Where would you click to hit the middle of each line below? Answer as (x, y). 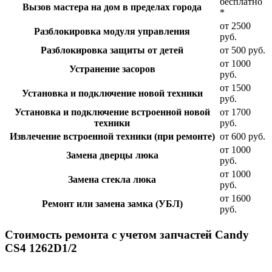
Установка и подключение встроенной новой (112, 112)
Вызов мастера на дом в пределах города (112, 7)
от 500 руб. (243, 50)
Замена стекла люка (112, 179)
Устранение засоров (112, 69)
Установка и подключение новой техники (112, 93)
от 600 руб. (243, 136)
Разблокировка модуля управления (112, 31)
